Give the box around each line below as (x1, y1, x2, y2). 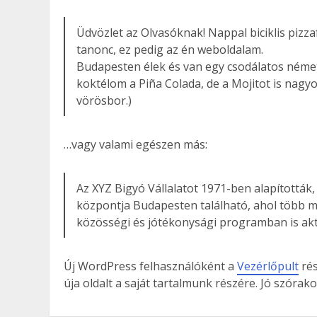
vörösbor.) (76, 93, 132, 108)
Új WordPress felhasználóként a (64, 258, 237, 274)
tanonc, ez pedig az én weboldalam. (76, 42, 264, 57)
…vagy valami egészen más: (64, 137, 207, 152)
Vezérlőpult (237, 258, 299, 274)
